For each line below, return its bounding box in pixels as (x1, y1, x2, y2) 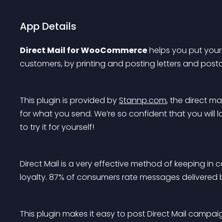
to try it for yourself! (20, 121, 94, 133)
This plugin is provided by (20, 95, 119, 106)
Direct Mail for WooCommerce (20, 45, 147, 56)
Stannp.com (119, 95, 166, 106)
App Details (20, 19, 76, 33)
